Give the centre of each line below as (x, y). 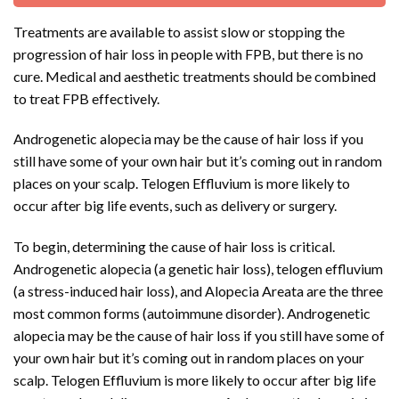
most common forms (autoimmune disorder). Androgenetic (192, 313)
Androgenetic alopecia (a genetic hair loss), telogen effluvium (198, 269)
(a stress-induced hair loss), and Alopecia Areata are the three (198, 291)
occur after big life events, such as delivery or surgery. (175, 206)
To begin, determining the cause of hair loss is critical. (174, 247)
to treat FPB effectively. (86, 98)
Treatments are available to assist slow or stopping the (179, 31)
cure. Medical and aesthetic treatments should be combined (195, 76)
